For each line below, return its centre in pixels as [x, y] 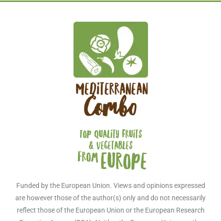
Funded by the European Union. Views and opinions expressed [110, 186]
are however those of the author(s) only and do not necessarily [110, 198]
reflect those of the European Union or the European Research [110, 210]
